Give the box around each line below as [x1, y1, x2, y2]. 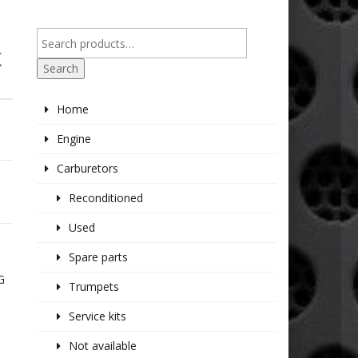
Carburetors [57, 161, 119, 177]
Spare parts [69, 249, 129, 265]
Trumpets [69, 279, 120, 295]
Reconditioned [69, 190, 144, 206]
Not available [69, 338, 137, 354]
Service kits [69, 308, 127, 324]
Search [43, 61, 79, 77]
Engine [57, 131, 92, 147]
